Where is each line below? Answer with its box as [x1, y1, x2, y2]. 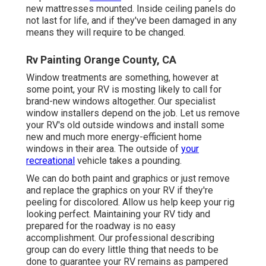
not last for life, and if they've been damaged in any [26, 15, 237, 27]
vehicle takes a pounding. [75, 155, 182, 167]
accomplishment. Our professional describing [26, 232, 214, 244]
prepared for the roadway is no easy [26, 220, 176, 232]
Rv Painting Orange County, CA [26, 53, 176, 66]
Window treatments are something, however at [26, 72, 218, 84]
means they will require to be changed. [26, 27, 185, 39]
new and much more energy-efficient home [26, 131, 202, 143]
